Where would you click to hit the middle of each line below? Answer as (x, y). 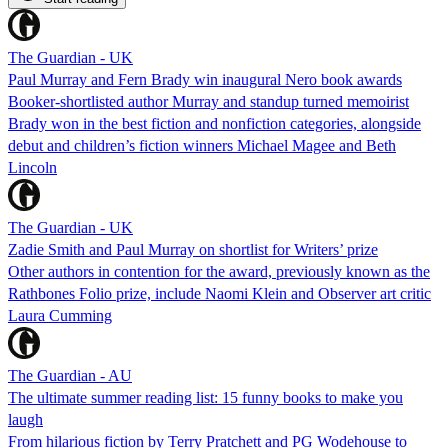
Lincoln (32, 167)
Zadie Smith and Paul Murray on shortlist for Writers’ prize (193, 249)
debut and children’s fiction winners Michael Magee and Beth (202, 145)
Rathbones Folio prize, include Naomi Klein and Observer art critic (219, 293)
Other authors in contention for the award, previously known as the (219, 271)
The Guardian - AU (70, 375)
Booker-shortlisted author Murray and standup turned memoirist (208, 101)
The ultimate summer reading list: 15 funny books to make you (205, 397)
